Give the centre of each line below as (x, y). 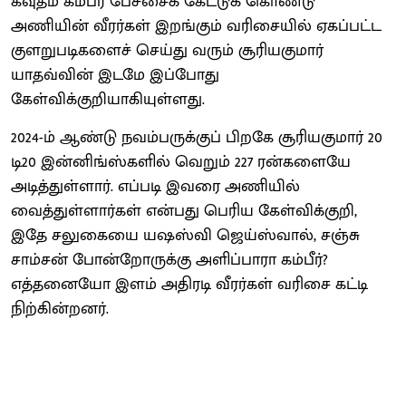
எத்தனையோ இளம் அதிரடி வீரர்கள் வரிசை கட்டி (189, 284)
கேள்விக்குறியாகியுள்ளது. (108, 99)
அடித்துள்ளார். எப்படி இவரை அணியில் (155, 186)
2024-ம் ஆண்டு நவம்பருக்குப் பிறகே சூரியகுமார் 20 (197, 137)
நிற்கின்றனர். (60, 309)
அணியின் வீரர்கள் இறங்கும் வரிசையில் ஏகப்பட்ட (196, 26)
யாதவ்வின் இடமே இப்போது (115, 75)
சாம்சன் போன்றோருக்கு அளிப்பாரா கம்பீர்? (169, 260)
